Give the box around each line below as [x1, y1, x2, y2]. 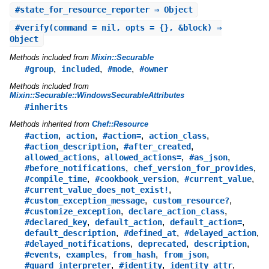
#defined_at [123, 228, 177, 238]
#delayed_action [184, 228, 256, 238]
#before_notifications [24, 163, 125, 174]
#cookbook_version [94, 174, 177, 184]
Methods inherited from [9, 119, 92, 129]
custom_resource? [152, 196, 229, 206]
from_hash [112, 250, 156, 260]
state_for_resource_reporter [19, 4, 150, 14]
